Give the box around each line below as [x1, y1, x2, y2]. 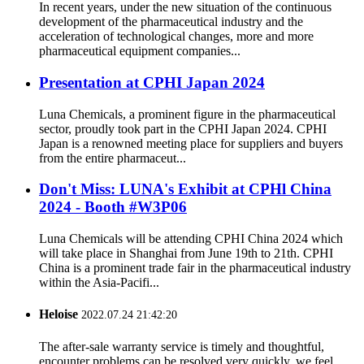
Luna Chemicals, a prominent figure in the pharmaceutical [39, 106, 336, 121]
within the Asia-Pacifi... [39, 275, 159, 290]
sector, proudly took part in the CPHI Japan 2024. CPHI [39, 121, 327, 136]
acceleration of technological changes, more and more [39, 29, 314, 44]
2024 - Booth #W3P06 [39, 198, 187, 216]
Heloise [39, 307, 78, 322]
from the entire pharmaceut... [39, 150, 186, 165]
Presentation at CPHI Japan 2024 [39, 73, 265, 91]
